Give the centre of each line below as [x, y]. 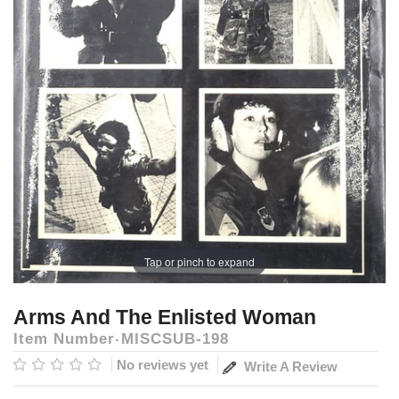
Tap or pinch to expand [199, 262]
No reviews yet [163, 365]
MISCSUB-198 [175, 338]
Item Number [64, 338]
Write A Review [289, 366]
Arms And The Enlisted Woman [165, 317]
